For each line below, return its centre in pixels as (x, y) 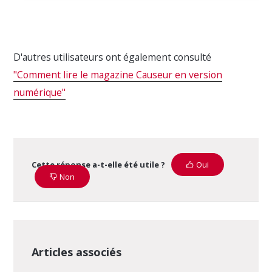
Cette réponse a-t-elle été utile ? (99, 164)
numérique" (40, 92)
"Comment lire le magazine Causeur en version (118, 74)
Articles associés (77, 252)
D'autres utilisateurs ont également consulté (113, 57)
